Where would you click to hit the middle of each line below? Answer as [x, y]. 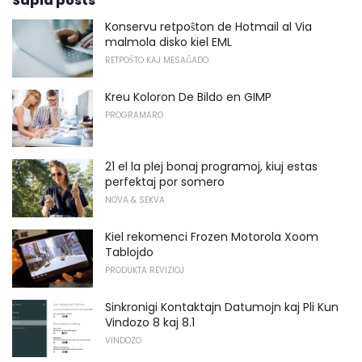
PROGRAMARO [134, 115]
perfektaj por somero [165, 182]
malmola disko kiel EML [168, 42]
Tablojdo [129, 253]
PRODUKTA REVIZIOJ [145, 271]
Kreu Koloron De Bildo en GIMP [188, 97]
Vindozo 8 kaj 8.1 [150, 322]
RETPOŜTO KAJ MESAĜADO [157, 61]
